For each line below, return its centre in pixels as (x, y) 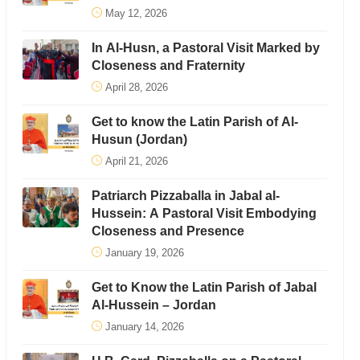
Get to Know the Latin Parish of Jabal (204, 287)
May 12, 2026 (136, 13)
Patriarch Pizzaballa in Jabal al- (185, 196)
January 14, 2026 (144, 327)
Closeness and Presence (168, 231)
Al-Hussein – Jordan (153, 305)
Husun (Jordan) (139, 139)
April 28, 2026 (136, 87)
